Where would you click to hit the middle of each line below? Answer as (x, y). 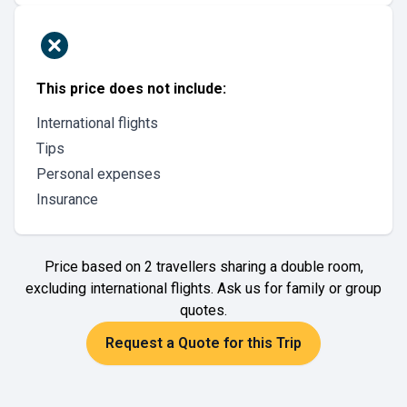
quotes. (203, 310)
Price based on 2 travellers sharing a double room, (203, 267)
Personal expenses (99, 174)
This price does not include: (131, 89)
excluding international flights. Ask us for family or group (203, 288)
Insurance (67, 199)
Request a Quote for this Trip (203, 343)
